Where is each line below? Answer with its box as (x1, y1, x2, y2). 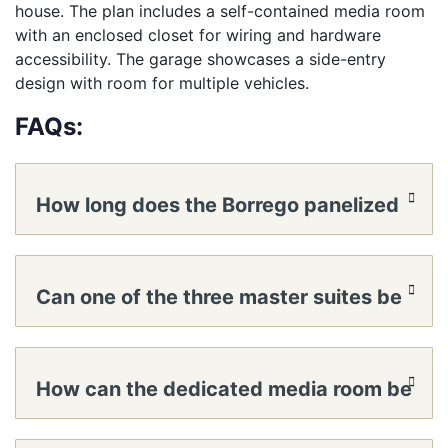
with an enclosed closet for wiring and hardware (15, 25, 381, 45)
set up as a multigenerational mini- (36, 353, 372, 377)
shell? (36, 329, 92, 353)
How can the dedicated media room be (36, 377, 412, 401)
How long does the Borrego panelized (36, 193, 399, 217)
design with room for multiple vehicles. (15, 73, 309, 93)
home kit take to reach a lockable (36, 261, 359, 285)
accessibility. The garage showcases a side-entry (15, 49, 386, 69)
